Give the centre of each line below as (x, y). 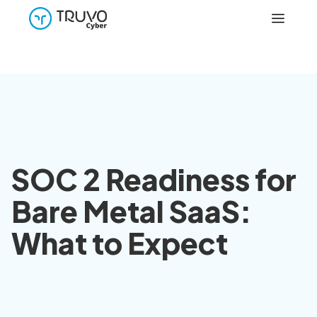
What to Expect (120, 243)
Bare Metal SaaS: (132, 211)
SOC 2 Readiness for (154, 179)
